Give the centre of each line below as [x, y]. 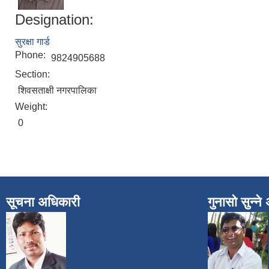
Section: [34, 74]
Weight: [32, 106]
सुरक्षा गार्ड [32, 41]
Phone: [32, 55]
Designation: [54, 19]
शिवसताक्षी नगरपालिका [57, 90]
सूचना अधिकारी [43, 202]
